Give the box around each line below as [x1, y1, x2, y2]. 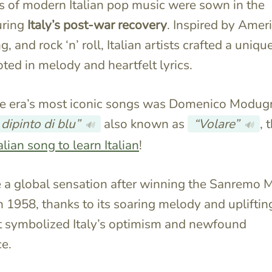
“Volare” [194, 115, 240, 133]
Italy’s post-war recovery [27, 16, 167, 34]
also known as [101, 115, 188, 133]
